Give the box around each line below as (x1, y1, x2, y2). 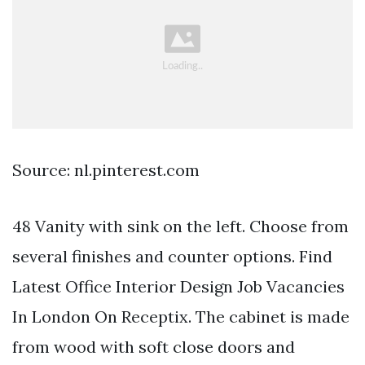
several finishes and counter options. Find (12, 245, 332, 266)
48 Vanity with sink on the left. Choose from (12, 215, 349, 236)
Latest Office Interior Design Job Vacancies (12, 275, 345, 297)
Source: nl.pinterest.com (12, 159, 200, 180)
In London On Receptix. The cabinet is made (12, 306, 350, 327)
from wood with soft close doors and (12, 336, 295, 357)
